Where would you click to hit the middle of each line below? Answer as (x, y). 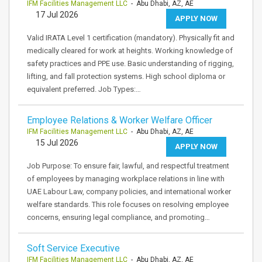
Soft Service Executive (73, 248)
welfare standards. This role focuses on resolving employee (128, 204)
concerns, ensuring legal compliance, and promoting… (118, 217)
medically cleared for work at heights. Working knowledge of (130, 51)
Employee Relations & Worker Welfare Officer (120, 120)
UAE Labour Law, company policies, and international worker (129, 192)
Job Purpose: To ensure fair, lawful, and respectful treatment (128, 166)
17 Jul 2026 (57, 15)
